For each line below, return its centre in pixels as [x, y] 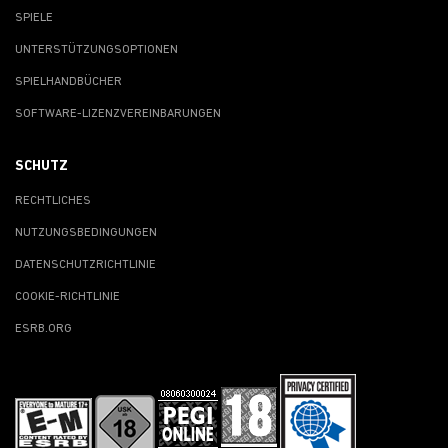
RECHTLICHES [53, 200]
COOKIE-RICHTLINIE [67, 296]
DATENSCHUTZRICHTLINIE [85, 264]
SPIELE [34, 17]
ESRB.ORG [43, 328]
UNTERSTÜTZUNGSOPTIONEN [96, 49]
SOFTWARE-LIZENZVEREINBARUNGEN [118, 113]
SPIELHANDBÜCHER [68, 81]
